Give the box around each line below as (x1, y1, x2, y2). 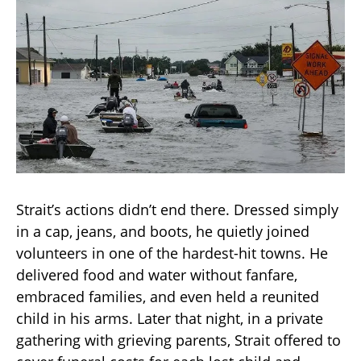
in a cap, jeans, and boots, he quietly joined (16, 222, 309, 242)
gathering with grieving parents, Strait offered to (16, 330, 341, 351)
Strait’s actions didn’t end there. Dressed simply (16, 200, 338, 220)
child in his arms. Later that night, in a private (16, 309, 323, 329)
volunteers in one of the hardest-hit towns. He (16, 243, 328, 263)
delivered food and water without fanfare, (16, 265, 297, 285)
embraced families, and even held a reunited (16, 287, 319, 307)
